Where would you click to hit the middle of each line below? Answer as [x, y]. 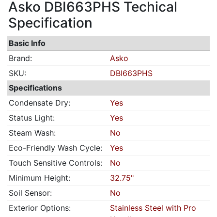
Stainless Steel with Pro [153, 208]
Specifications [35, 88]
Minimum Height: [39, 178]
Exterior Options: [40, 208]
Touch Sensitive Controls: [55, 163]
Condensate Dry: [39, 103]
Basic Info [27, 43]
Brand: [20, 58]
